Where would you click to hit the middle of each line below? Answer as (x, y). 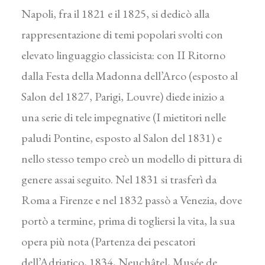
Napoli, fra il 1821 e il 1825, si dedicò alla (115, 14)
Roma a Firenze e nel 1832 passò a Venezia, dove (132, 200)
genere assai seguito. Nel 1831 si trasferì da (119, 179)
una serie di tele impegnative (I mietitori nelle (124, 117)
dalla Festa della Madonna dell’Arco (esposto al (130, 76)
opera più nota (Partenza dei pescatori (108, 241)
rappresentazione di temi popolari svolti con (122, 34)
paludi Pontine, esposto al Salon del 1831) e (122, 138)
